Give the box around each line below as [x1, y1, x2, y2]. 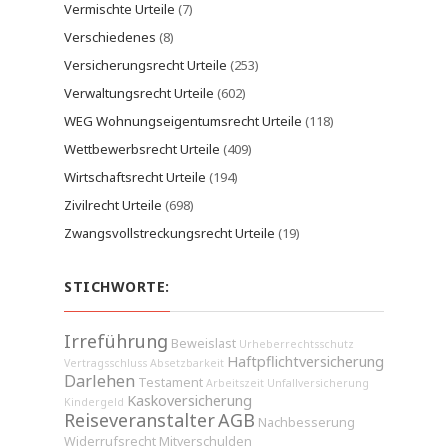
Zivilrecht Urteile [64, 196, 162, 214]
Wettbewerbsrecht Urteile [64, 140, 220, 158]
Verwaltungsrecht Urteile [64, 84, 214, 102]
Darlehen [64, 370, 135, 392]
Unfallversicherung [267, 376, 369, 390]
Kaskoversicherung [127, 391, 252, 410]
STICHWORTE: [64, 277, 170, 296]
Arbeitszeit [206, 376, 264, 390]
